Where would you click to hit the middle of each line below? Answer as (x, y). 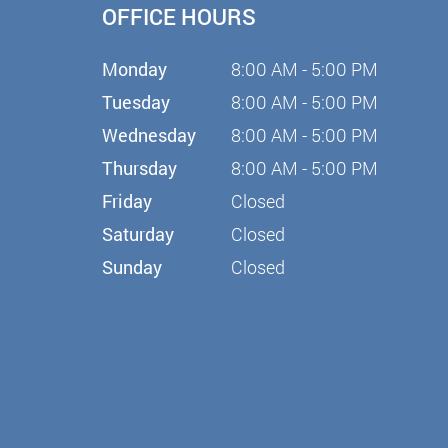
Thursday (139, 168)
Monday (134, 69)
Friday (127, 201)
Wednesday (149, 135)
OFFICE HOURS (179, 16)
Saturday (138, 234)
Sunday (132, 267)
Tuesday (136, 102)
